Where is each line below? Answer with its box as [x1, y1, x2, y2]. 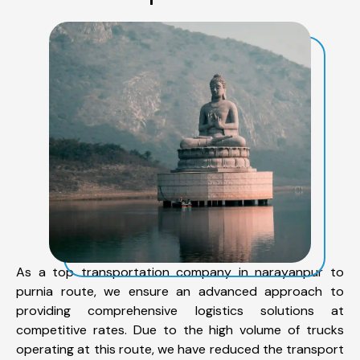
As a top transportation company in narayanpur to [16, 263, 344, 280]
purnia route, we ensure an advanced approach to [16, 282, 344, 300]
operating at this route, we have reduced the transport [16, 340, 344, 358]
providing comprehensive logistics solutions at [16, 301, 344, 319]
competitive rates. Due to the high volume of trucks [16, 321, 344, 338]
